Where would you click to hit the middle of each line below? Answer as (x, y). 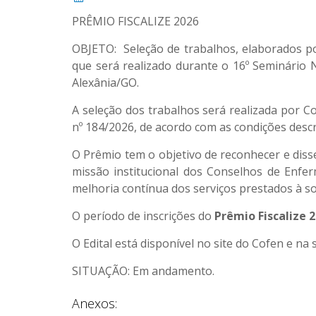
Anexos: (95, 303)
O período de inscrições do (143, 216)
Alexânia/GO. (105, 83)
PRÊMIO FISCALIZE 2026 (135, 21)
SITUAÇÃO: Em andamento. (143, 271)
